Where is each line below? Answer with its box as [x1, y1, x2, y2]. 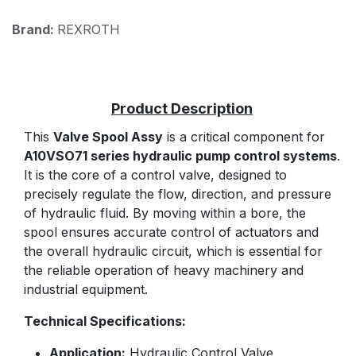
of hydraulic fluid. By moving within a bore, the [24, 205, 306, 222]
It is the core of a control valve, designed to [24, 167, 287, 184]
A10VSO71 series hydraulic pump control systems [24, 148, 337, 164]
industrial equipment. [24, 281, 148, 298]
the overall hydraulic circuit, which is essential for [24, 243, 323, 260]
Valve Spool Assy [53, 129, 163, 145]
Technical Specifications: [24, 313, 186, 330]
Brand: [12, 21, 57, 38]
